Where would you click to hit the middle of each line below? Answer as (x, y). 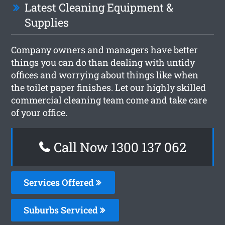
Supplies (47, 22)
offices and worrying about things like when (105, 75)
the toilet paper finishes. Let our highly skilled (109, 87)
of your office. (39, 112)
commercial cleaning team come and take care (109, 100)
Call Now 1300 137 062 (118, 147)
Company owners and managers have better (105, 49)
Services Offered (60, 182)
